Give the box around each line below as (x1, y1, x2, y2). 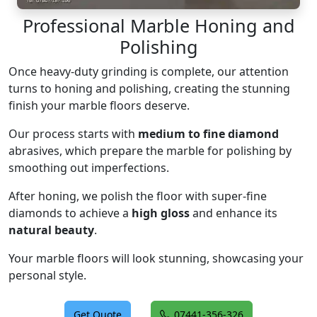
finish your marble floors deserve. (8, 98, 190, 113)
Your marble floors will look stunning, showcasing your (8, 250, 304, 266)
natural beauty (8, 222, 94, 238)
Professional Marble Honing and (22, 13, 295, 38)
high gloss (132, 205, 190, 221)
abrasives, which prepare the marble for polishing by (8, 143, 292, 158)
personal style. (8, 267, 86, 283)
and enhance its (190, 205, 277, 221)
